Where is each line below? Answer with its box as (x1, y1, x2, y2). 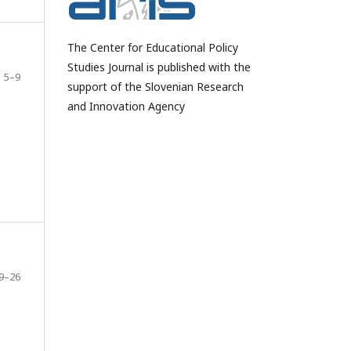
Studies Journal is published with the (67, 59, 251, 74)
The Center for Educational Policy (67, 39, 238, 55)
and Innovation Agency (67, 98, 185, 114)
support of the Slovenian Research (67, 78, 244, 94)
